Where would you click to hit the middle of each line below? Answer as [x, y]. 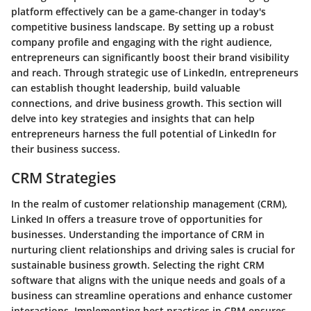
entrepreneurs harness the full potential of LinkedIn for [144, 133]
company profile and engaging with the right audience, [142, 42]
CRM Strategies [64, 177]
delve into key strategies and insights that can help [133, 118]
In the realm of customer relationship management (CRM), [149, 204]
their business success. [66, 149]
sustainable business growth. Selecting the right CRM [138, 265]
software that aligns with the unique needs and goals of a [148, 280]
